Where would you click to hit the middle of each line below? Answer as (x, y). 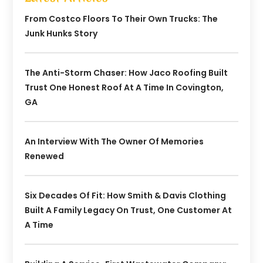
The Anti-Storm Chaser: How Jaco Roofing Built (127, 73)
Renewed (45, 156)
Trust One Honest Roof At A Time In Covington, (124, 88)
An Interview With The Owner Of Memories (114, 142)
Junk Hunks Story (61, 34)
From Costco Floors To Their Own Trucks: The (122, 19)
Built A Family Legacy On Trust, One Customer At (129, 210)
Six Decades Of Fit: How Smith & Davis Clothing (126, 196)
